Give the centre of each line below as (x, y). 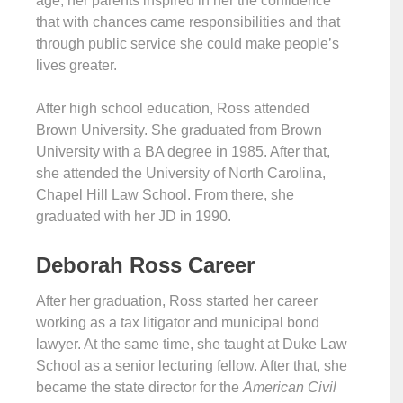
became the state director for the (139, 388)
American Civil (290, 388)
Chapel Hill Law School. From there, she (165, 195)
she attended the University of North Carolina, (181, 174)
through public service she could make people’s (188, 44)
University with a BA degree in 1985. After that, (183, 152)
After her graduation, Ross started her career (177, 301)
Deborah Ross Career (145, 265)
